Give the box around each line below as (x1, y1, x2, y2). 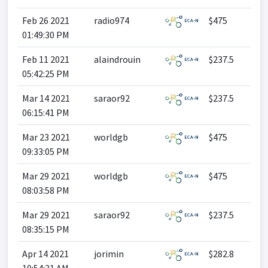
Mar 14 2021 (22, 92, 70, 104)
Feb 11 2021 (22, 53, 69, 65)
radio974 (94, 14, 129, 26)
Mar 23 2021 (22, 131, 70, 143)
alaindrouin (94, 53, 141, 65)
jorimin (94, 248, 124, 260)
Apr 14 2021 (22, 248, 69, 260)
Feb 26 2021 (22, 14, 69, 26)
